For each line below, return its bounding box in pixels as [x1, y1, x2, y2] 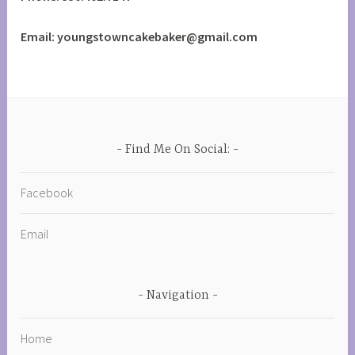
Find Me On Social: [125, 142, 230, 157]
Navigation [146, 288, 209, 303]
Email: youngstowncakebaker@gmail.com [21, 28, 258, 44]
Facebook [21, 184, 74, 200]
